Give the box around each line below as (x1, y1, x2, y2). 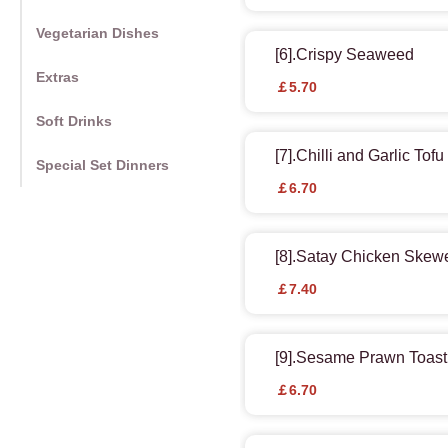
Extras (36, 69, 79, 86)
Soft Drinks (36, 113, 112, 130)
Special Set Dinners (36, 157, 169, 174)
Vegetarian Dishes (36, 25, 159, 42)
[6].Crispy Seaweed (275, 46, 414, 64)
